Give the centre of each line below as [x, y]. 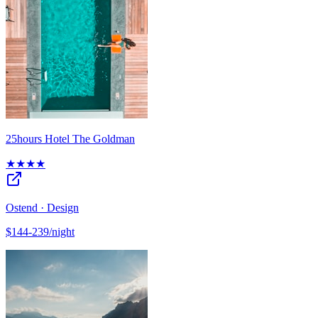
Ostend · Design [42, 208]
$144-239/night [40, 232]
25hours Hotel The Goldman [70, 139]
